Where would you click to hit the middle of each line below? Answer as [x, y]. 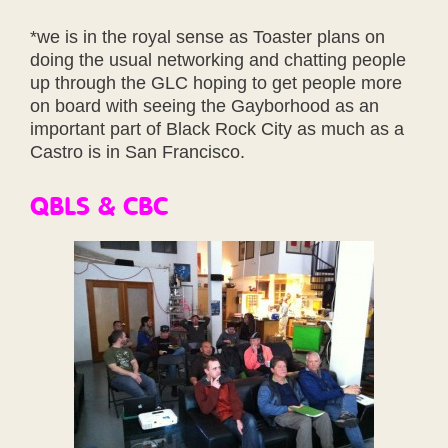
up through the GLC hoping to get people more [216, 82]
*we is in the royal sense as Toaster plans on [207, 36]
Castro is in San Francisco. [137, 151]
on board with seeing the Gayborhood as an [204, 105]
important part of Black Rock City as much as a [217, 128]
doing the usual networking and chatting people [218, 59]
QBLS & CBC [99, 205]
